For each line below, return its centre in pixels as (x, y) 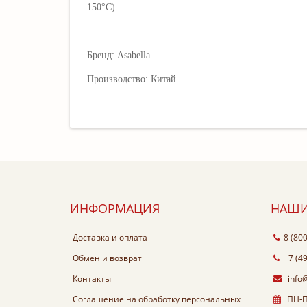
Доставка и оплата (110, 237)
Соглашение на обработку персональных (157, 299)
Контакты (92, 278)
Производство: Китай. (133, 79)
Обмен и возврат (107, 258)
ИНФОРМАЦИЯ (115, 208)
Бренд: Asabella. (120, 55)
